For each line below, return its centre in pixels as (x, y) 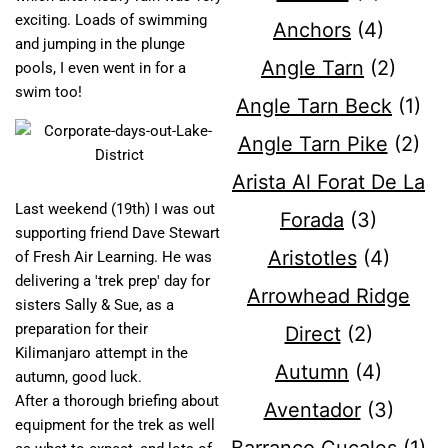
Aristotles (312, 258)
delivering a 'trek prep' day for (112, 281)
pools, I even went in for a (100, 68)
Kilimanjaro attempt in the (101, 353)
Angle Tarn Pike (312, 144)
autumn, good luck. (78, 377)
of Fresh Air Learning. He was (113, 257)
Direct (312, 334)
